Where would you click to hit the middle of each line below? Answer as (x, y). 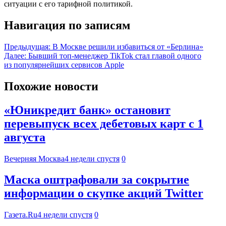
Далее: (15, 55)
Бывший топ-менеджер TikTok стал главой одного (115, 55)
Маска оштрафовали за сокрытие (97, 180)
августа (25, 137)
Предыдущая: (27, 46)
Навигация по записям (67, 25)
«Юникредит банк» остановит (87, 110)
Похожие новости (51, 86)
